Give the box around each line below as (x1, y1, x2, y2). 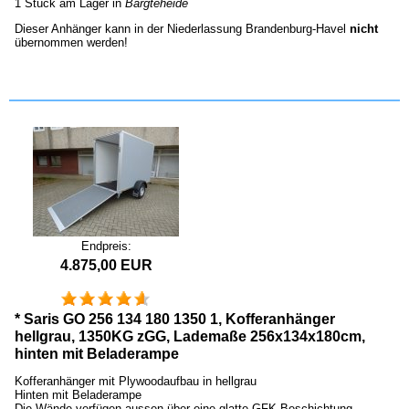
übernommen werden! (15, 35, 128, 49)
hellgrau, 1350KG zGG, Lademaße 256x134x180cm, (15, 329, 365, 345)
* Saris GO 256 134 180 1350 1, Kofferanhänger (15, 311, 335, 328)
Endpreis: (80, 238, 131, 253)
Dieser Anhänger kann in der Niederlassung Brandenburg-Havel (15, 21, 350, 36)
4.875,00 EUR (59, 257, 152, 273)
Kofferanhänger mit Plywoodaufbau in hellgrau (15, 374, 257, 389)
